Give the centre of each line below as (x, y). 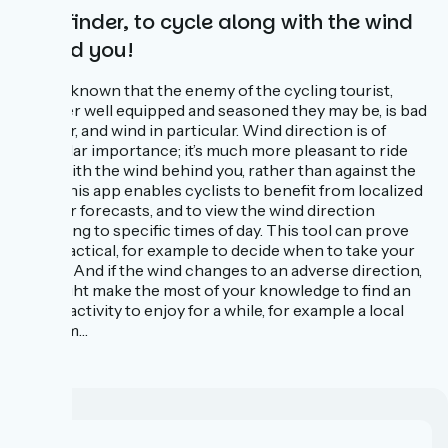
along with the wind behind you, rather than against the (216, 170)
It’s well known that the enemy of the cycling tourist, (204, 90)
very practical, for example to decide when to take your (215, 250)
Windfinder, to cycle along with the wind (214, 22)
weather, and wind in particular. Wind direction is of (201, 130)
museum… (52, 330)
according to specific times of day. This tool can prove (212, 230)
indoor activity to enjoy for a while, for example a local (210, 310)
